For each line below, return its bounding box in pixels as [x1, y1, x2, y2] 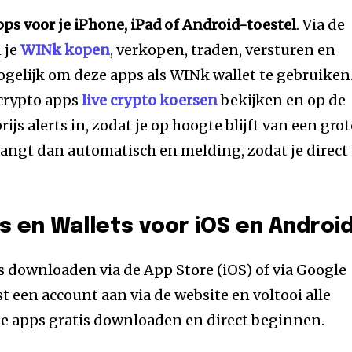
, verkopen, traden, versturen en [110, 40, 336, 59]
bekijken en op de [218, 90, 346, 109]
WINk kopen [20, 40, 111, 59]
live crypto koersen [82, 90, 218, 109]
